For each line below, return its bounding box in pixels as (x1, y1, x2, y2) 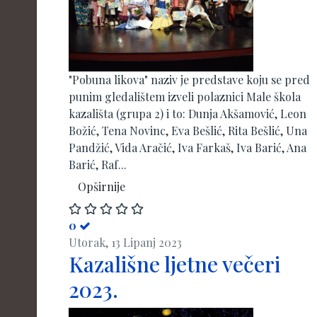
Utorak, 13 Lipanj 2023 (69, 235, 182, 250)
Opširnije (78, 179, 125, 195)
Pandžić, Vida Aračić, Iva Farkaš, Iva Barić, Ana (69, 140, 306, 156)
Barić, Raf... (69, 157, 127, 173)
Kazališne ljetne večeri (69, 250, 280, 278)
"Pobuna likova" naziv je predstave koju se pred (69, 72, 310, 88)
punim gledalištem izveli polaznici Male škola (69, 89, 301, 105)
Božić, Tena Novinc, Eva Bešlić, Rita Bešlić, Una (69, 123, 307, 139)
